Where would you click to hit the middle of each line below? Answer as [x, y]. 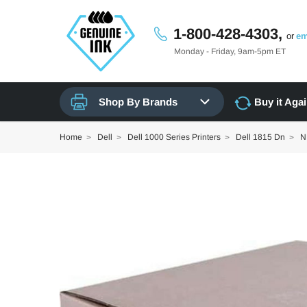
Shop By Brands [138, 102]
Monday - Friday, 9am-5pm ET [230, 51]
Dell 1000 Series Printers [174, 137]
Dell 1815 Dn [260, 137]
